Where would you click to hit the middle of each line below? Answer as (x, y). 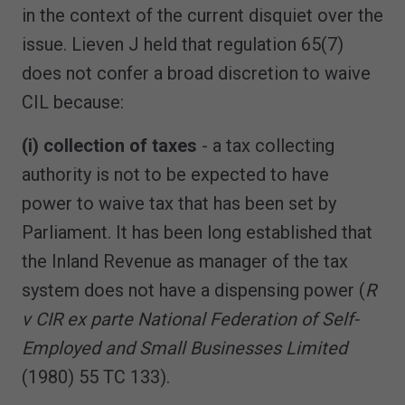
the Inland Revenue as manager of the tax (185, 261)
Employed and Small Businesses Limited (184, 348)
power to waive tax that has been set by (179, 203)
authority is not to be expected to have (175, 174)
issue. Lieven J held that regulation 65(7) (183, 44)
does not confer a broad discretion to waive (196, 73)
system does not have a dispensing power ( (193, 290)
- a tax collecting (266, 145)
